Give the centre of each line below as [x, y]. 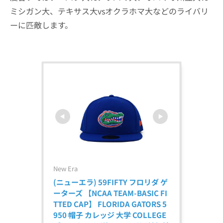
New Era [65, 168]
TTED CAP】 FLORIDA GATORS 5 [110, 204]
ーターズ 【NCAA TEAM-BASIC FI [110, 193]
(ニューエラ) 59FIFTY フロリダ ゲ [111, 182]
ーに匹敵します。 [41, 25]
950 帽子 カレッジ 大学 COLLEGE [110, 215]
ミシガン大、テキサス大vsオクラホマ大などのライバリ [109, 11]
